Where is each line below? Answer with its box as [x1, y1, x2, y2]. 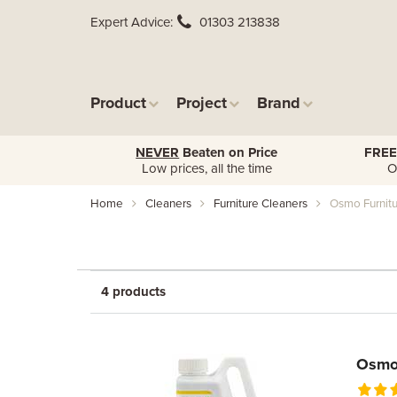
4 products [101, 284, 166, 300]
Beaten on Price [179, 144, 278, 160]
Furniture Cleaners [214, 197, 307, 211]
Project [176, 93, 227, 113]
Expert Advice [90, 14, 170, 30]
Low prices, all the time [141, 160, 272, 176]
